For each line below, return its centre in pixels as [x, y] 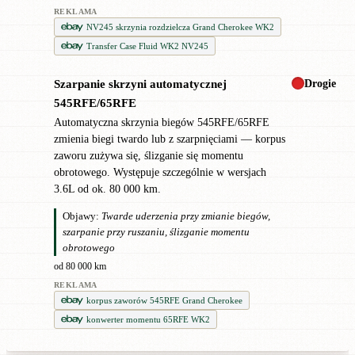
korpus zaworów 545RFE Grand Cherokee [164, 300]
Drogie [320, 84]
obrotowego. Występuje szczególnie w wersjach [160, 173]
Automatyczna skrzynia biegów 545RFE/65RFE [162, 123]
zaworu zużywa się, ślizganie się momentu [149, 156]
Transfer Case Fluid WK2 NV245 [147, 46]
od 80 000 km [80, 266]
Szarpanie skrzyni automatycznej [140, 84]
